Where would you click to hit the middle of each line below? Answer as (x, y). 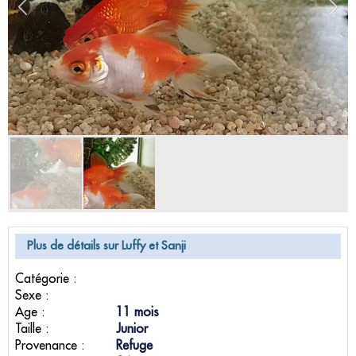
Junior (132, 329)
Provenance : (50, 346)
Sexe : (32, 296)
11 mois (137, 312)
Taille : (32, 329)
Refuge (134, 346)
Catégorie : (46, 279)
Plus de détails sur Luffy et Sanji (106, 246)
